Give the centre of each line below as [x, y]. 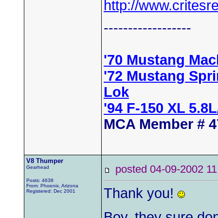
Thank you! [141, 193]
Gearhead [38, 167]
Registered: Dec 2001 [51, 191]
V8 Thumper [45, 161]
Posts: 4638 [40, 180]
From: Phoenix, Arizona [52, 186]
